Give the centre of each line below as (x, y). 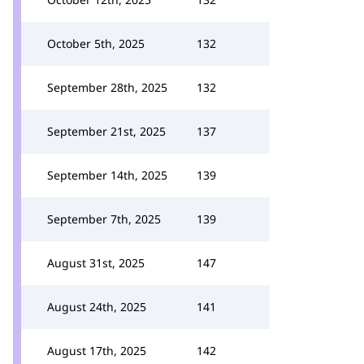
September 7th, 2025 (104, 219)
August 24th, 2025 (97, 307)
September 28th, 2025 (107, 87)
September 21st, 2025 (106, 131)
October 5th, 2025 (96, 43)
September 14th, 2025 (107, 175)
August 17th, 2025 (97, 351)
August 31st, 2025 (96, 263)
